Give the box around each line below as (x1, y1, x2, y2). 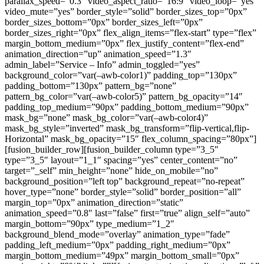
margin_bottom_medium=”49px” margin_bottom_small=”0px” (5, 250, 239, 260)
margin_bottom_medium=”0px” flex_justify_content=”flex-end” (5, 38, 244, 48)
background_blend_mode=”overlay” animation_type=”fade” (5, 229, 230, 239)
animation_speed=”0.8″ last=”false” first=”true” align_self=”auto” (5, 207, 250, 218)
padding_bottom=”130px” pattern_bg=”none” (5, 80, 176, 91)
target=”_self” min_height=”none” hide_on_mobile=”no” (5, 165, 218, 176)
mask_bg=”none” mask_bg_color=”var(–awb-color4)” (5, 112, 208, 123)
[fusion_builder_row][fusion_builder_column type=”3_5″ (5, 144, 219, 154)
